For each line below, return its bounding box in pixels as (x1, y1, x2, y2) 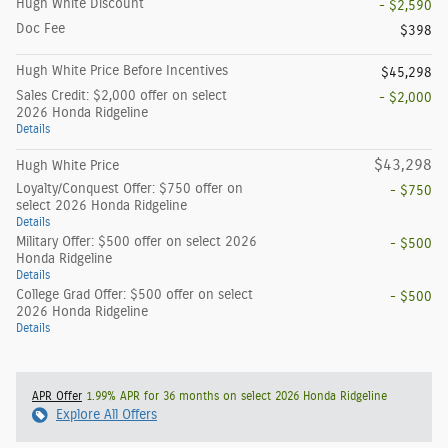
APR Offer (32, 390, 82, 403)
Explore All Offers (56, 408, 157, 423)
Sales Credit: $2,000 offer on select (16, 89, 227, 104)
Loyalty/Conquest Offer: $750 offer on (16, 182, 243, 197)
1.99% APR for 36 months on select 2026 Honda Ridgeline (82, 390, 387, 403)
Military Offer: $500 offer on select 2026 (16, 235, 257, 250)
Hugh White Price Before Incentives (16, 64, 228, 79)
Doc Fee (16, 22, 65, 37)
